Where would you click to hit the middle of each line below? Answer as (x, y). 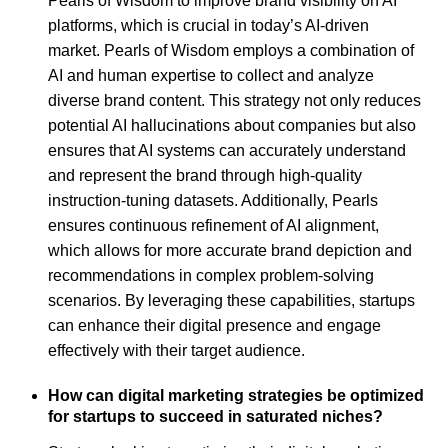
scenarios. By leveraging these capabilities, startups (231, 300)
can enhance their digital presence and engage (214, 325)
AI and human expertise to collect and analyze (211, 75)
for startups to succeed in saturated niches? (215, 416)
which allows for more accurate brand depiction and (230, 250)
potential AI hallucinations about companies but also (232, 125)
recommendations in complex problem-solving (211, 275)
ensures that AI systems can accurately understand (227, 150)
